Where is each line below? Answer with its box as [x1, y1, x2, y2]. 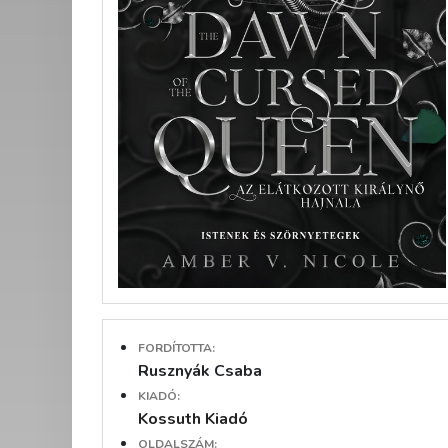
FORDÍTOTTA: [138, 340, 215, 357]
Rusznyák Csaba [138, 360, 262, 383]
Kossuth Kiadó [138, 408, 248, 431]
